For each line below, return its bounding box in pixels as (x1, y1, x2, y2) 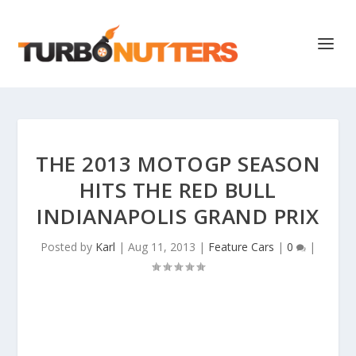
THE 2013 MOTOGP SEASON (36, 149, 320, 178)
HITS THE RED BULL (79, 176, 277, 204)
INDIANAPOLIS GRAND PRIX (37, 202, 319, 230)
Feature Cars (208, 239, 274, 254)
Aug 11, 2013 (128, 239, 195, 254)
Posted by (41, 239, 95, 254)
